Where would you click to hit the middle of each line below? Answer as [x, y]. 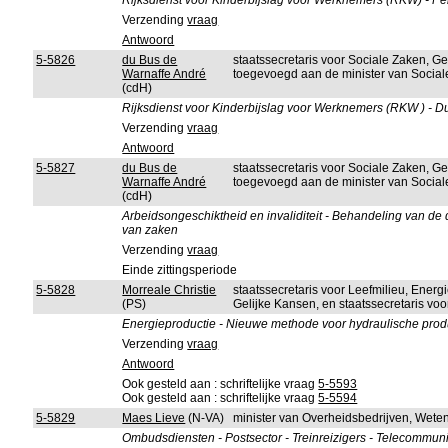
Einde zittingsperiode [180, 270]
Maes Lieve [154, 418]
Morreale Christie [169, 290]
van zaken [150, 230]
